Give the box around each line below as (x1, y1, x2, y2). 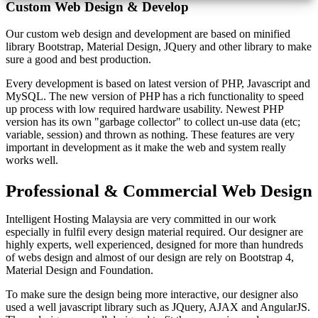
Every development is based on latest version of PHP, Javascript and (6, 77, 310, 90)
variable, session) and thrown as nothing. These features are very (6, 128, 295, 141)
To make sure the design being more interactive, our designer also (6, 288, 298, 301)
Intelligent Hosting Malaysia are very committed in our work (6, 213, 276, 226)
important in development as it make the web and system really (6, 141, 286, 154)
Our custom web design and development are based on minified (6, 28, 290, 40)
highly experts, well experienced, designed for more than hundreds (6, 238, 303, 251)
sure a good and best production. (6, 53, 151, 66)
